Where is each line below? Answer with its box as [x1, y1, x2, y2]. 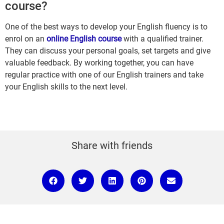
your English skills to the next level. [5, 82, 127, 92]
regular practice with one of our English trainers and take [5, 70, 203, 80]
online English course [46, 34, 121, 44]
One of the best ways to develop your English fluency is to [5, 22, 207, 32]
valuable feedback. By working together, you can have [5, 58, 193, 68]
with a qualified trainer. [121, 34, 203, 44]
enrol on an [5, 34, 46, 44]
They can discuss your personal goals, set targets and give [5, 46, 210, 56]
